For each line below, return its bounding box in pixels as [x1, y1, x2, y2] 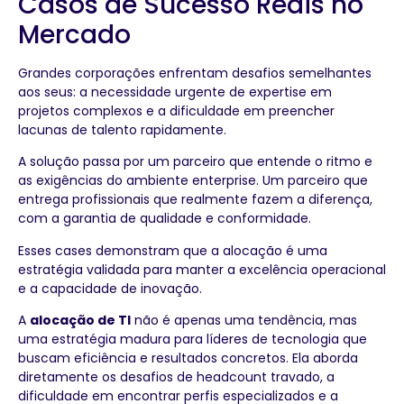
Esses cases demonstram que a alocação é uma [18, 241, 327, 260]
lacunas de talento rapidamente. [18, 120, 226, 139]
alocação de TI [30, 311, 131, 329]
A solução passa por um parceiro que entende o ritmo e [18, 152, 372, 171]
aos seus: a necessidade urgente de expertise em [18, 82, 332, 101]
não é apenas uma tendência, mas [131, 311, 357, 329]
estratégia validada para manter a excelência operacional [18, 260, 386, 279]
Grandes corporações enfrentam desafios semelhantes [18, 63, 372, 82]
